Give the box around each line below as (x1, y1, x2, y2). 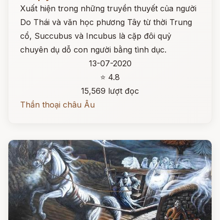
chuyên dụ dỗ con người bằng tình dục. (20, 45, 166, 55)
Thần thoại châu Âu (20, 100, 95, 110)
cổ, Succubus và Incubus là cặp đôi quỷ (20, 31, 171, 41)
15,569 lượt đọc (81, 86, 139, 96)
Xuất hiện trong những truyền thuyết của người (20, 3, 196, 13)
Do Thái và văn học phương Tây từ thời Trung (20, 17, 192, 27)
